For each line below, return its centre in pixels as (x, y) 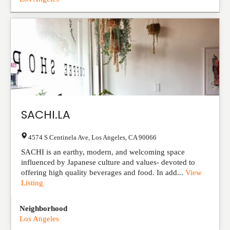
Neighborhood (43, 208)
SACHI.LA (46, 115)
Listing (32, 183)
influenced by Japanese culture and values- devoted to (108, 162)
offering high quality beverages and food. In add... (103, 172)
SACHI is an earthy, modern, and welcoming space (103, 152)
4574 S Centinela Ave (58, 137)
